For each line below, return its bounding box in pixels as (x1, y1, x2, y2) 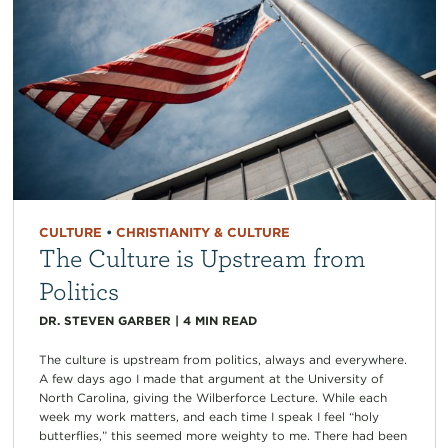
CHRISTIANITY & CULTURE (115, 225, 290, 241)
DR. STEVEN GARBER (38, 313, 171, 329)
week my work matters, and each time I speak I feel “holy (38, 409, 379, 425)
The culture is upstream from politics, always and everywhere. (38, 352, 407, 368)
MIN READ (194, 313, 257, 329)
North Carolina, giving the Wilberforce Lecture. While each (38, 390, 387, 406)
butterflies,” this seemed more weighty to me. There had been (38, 428, 407, 444)
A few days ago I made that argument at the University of (38, 371, 383, 387)
